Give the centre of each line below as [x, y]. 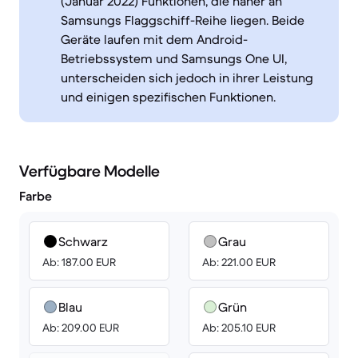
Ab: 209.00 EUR [81, 328]
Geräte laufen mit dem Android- [154, 39]
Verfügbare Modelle [89, 171]
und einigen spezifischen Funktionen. [168, 97]
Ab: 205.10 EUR [239, 328]
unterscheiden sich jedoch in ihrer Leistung [187, 78]
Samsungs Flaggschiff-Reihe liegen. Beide [183, 20]
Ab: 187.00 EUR [79, 262]
